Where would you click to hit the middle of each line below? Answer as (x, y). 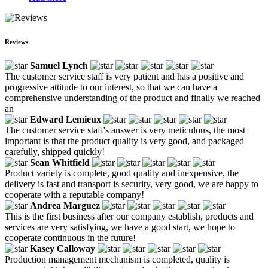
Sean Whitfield (60, 162)
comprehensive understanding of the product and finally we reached (133, 98)
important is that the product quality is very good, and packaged (124, 141)
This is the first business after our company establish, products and (129, 216)
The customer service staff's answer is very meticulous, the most (125, 130)
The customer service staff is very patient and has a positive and (124, 76)
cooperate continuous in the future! (70, 237)
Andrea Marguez (65, 205)
